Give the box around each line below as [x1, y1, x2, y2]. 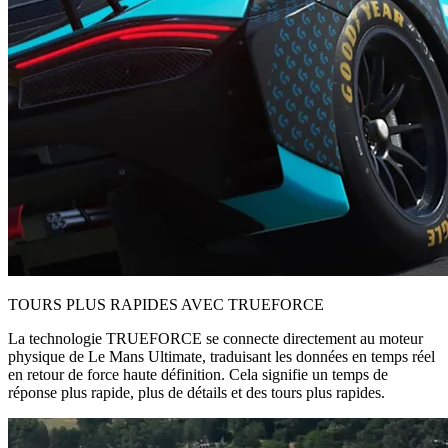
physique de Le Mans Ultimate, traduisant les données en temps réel [8, 347, 435, 365]
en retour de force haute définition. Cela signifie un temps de [8, 365, 388, 383]
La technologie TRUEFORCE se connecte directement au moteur [8, 329, 423, 347]
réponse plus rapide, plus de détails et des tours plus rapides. [8, 383, 385, 401]
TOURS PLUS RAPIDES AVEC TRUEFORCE [8, 295, 324, 313]
